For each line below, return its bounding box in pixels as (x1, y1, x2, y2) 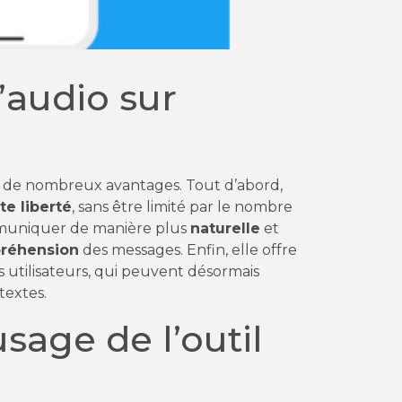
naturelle (190, 220, 260, 238)
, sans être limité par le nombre (72, 198, 293, 216)
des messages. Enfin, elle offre (79, 241, 297, 259)
